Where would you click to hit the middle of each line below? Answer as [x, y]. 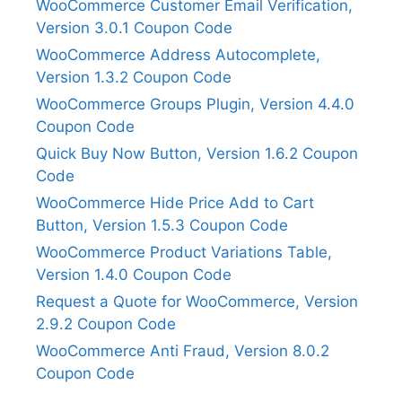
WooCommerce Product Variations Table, [184, 252]
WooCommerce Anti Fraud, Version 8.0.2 [183, 350]
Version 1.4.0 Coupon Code [134, 274]
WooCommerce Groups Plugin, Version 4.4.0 [195, 104]
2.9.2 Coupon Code [106, 323]
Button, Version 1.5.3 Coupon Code [162, 225]
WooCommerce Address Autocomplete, [178, 54]
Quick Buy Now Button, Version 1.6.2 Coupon [197, 153]
